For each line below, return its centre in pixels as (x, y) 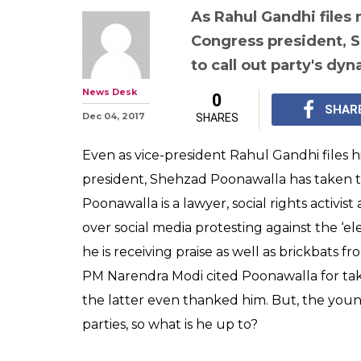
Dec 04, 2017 (114, 116)
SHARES (217, 117)
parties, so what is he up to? (170, 324)
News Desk (110, 91)
